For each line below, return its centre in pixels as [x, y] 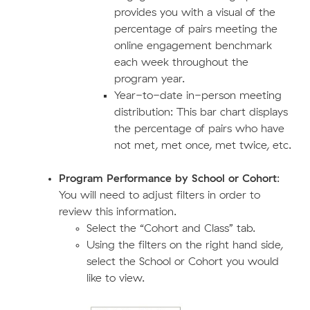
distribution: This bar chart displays [201, 112]
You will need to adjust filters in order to [159, 195]
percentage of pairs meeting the [195, 29]
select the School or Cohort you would [182, 261]
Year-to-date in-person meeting [198, 95]
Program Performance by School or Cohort [167, 178]
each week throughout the [181, 62]
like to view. [115, 278]
